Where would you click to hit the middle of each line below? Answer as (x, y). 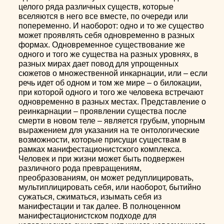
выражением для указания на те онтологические (109, 130)
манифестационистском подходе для (88, 216)
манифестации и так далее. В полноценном (100, 206)
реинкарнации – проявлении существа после (103, 111)
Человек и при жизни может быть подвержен (102, 159)
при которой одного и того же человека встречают (111, 92)
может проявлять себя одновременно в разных (107, 35)
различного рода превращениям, (80, 168)
